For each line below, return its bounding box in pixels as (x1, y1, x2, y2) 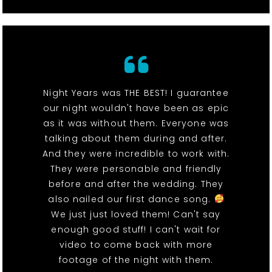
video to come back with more (59, 238, 213, 251)
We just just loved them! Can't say (51, 208, 221, 220)
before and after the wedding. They (48, 177, 224, 190)
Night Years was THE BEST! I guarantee (43, 86, 229, 99)
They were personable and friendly (50, 162, 222, 175)
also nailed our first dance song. (48, 192, 214, 205)
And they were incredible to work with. (42, 147, 230, 160)
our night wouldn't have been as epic (42, 101, 229, 114)
